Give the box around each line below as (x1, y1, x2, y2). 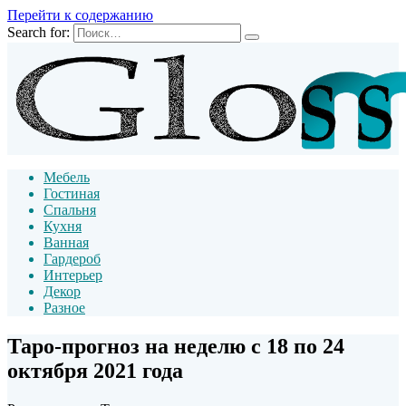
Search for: (7, 24, 70, 40)
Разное (43, 300, 85, 315)
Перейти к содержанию (7, 7, 153, 23)
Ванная (43, 235, 89, 250)
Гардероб (43, 251, 101, 266)
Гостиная (43, 186, 100, 201)
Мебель (43, 169, 90, 185)
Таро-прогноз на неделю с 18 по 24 (7, 333, 344, 358)
